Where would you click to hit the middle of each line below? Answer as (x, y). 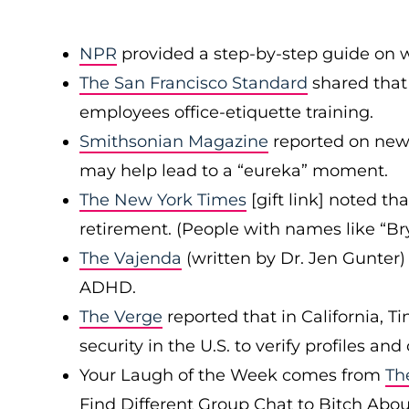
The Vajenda (131, 258)
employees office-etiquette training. (226, 112)
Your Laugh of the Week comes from (232, 375)
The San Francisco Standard (194, 83)
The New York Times (163, 200)
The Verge (121, 317)
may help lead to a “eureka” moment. (234, 171)
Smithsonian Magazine (174, 142)
